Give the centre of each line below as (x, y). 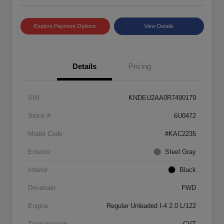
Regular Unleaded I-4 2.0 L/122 (151, 205)
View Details (159, 26)
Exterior (39, 151)
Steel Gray (180, 151)
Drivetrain (42, 187)
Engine (38, 205)
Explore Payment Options (65, 26)
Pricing (139, 66)
